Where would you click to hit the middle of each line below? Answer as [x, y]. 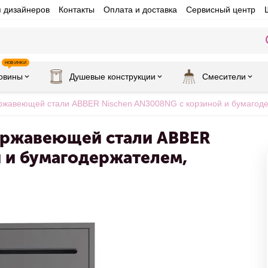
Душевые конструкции [112, 77]
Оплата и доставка [140, 10]
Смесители [224, 77]
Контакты [76, 10]
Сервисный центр [220, 10]
